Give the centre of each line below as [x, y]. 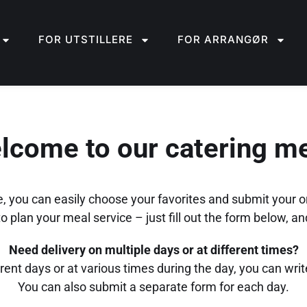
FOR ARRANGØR [223, 39]
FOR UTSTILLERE [85, 39]
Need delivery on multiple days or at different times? [153, 250]
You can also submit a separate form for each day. [153, 287]
